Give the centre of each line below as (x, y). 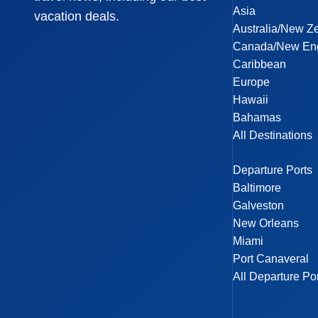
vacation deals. (77, 17)
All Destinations (273, 135)
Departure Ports (273, 170)
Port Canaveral (271, 259)
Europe (252, 82)
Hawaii (251, 100)
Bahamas (257, 117)
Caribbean (260, 64)
